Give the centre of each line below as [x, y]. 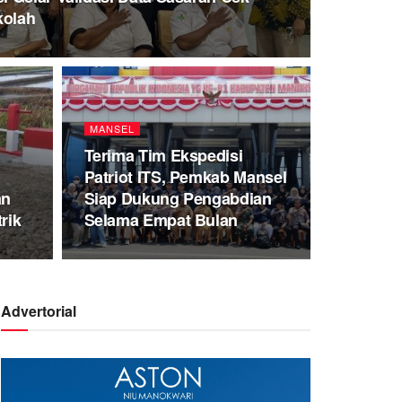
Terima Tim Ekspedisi [163, 155]
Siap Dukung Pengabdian [178, 198]
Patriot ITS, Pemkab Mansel [185, 177]
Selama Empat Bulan [161, 220]
